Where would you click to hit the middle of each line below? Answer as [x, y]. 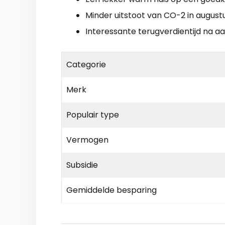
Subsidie [82, 165]
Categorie [86, 64]
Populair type [93, 115]
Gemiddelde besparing [111, 190]
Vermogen [87, 140]
